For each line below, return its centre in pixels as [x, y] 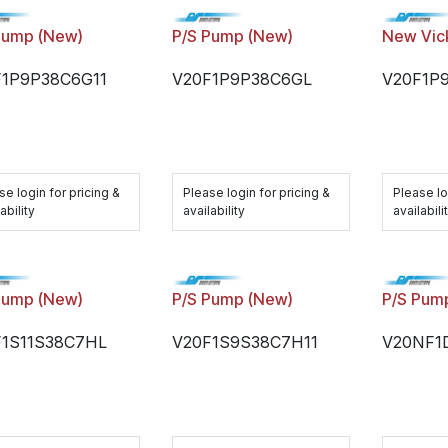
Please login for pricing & [257, 192]
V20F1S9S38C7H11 [245, 342]
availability [214, 210]
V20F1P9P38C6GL [242, 79]
